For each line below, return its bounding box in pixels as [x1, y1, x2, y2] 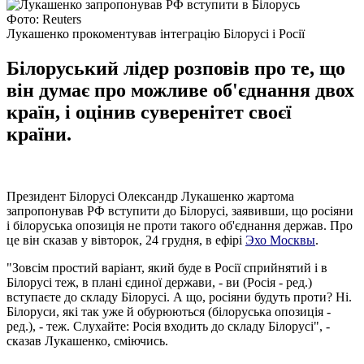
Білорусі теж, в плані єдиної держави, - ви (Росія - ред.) [6, 275, 312, 289]
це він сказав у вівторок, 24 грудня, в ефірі [6, 232, 245, 247]
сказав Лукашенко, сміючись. [6, 333, 168, 348]
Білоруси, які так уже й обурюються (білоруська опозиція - [6, 304, 331, 318]
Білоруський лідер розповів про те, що [6, 57, 345, 79]
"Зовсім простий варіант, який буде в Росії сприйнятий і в [6, 260, 327, 275]
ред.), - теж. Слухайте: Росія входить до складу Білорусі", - [6, 318, 330, 333]
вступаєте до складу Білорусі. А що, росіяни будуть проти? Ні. [6, 289, 352, 304]
